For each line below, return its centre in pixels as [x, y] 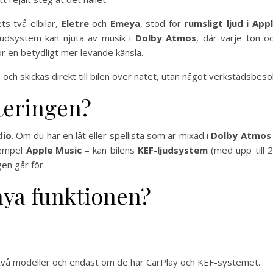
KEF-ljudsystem [172, 150]
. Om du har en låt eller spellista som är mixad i [111, 136]
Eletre [75, 23]
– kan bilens [109, 150]
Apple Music [54, 150]
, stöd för [162, 23]
